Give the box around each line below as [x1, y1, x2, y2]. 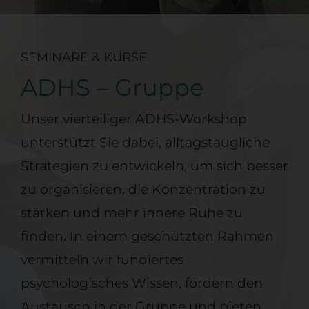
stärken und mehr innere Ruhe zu [21, 204, 243, 221]
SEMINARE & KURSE [21, 49, 147, 65]
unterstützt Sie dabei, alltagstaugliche [21, 134, 270, 150]
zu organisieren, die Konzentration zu [21, 181, 266, 197]
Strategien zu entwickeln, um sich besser [21, 157, 288, 174]
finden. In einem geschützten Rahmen [21, 228, 274, 244]
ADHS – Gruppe [21, 72, 204, 101]
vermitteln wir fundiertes [21, 251, 183, 268]
